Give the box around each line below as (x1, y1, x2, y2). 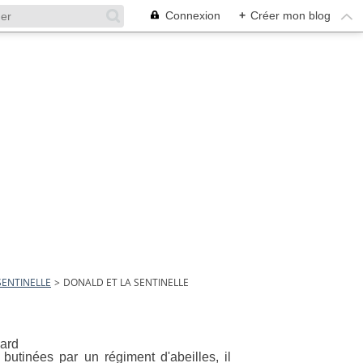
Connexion (165, 9, 220, 22)
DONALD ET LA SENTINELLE (63, 275, 189, 289)
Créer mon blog (250, 9, 331, 22)
